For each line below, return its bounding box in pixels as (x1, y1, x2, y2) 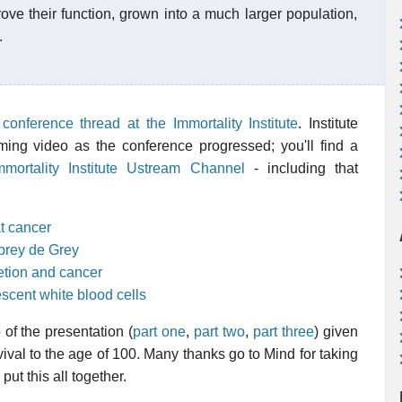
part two (194, 324, 246, 339)
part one (133, 324, 187, 339)
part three (253, 324, 315, 339)
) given (314, 324, 359, 339)
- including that (244, 161, 359, 176)
